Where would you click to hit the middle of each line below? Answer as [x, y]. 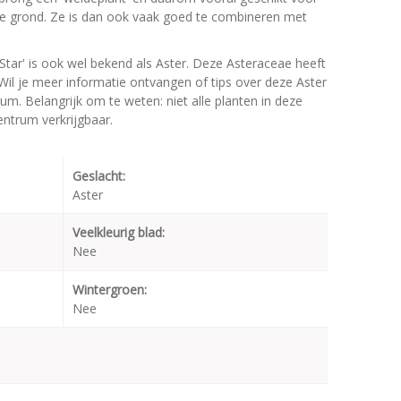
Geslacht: [99, 176]
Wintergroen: [110, 290]
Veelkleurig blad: [119, 233]
